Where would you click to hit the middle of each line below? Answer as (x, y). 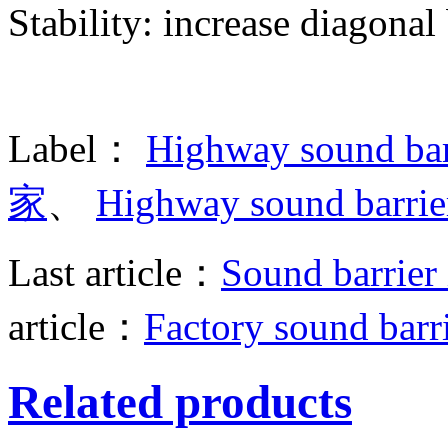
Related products (180, 401)
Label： (77, 148)
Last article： (114, 272)
